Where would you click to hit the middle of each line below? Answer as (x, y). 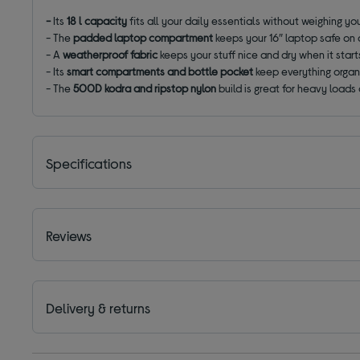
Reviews (69, 235)
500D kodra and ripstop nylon (145, 88)
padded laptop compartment (142, 37)
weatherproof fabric (110, 54)
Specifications (89, 163)
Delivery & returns (98, 307)
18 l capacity (96, 20)
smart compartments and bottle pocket (160, 71)
